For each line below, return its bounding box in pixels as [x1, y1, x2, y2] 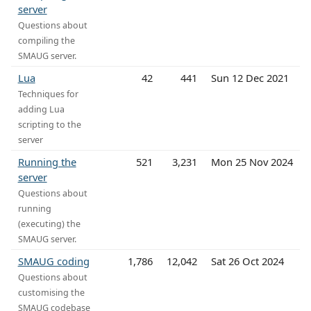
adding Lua [17, 103, 65, 115]
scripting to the [17, 118, 81, 131]
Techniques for [17, 87, 78, 100]
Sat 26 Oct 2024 [210, 253, 284, 268]
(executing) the [17, 217, 81, 230]
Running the [17, 154, 76, 169]
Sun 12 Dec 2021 [210, 70, 289, 85]
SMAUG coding [17, 253, 90, 268]
